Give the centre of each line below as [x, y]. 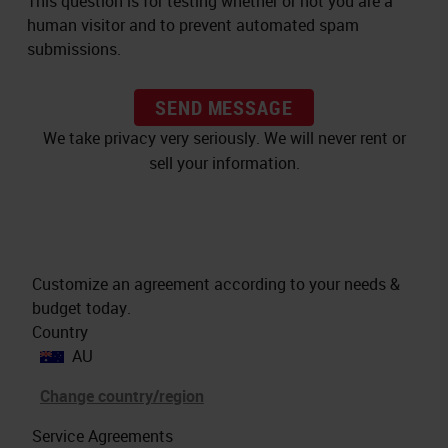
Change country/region [122, 395]
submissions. [74, 48]
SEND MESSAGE [224, 107]
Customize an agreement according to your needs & [216, 283]
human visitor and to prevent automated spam [193, 24]
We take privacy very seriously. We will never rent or [224, 137]
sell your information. [224, 162]
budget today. [81, 307]
